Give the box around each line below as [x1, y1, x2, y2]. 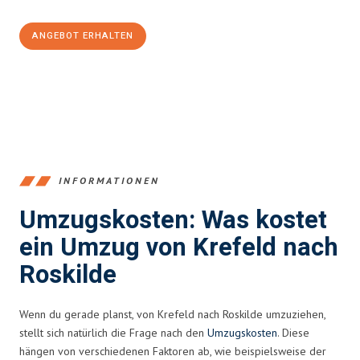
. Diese [277, 325, 309, 340]
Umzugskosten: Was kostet [19, 202, 327, 239]
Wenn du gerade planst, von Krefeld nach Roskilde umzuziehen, [19, 306, 325, 321]
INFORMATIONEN [59, 174, 160, 187]
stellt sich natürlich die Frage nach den [19, 325, 207, 340]
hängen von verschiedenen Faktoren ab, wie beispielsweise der [19, 343, 326, 358]
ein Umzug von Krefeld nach [19, 229, 338, 266]
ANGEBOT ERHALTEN [32, 28, 133, 43]
